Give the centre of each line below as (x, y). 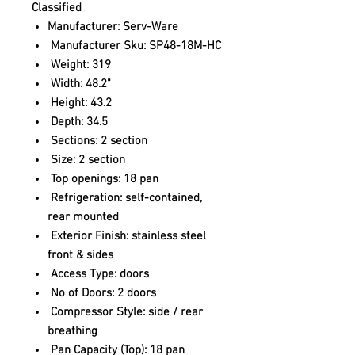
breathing (73, 331)
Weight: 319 (79, 65)
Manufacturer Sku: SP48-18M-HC (134, 46)
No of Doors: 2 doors (102, 293)
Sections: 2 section (97, 141)
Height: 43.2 (80, 103)
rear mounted (83, 217)
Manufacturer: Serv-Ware (113, 27)
